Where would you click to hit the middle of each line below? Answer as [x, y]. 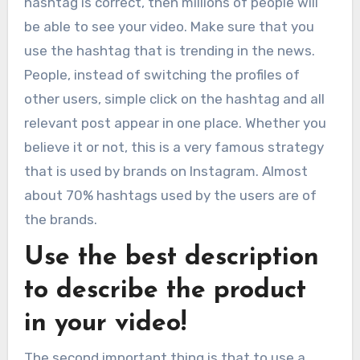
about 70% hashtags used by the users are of [170, 195]
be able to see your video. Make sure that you [169, 26]
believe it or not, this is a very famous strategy [174, 147]
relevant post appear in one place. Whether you [175, 123]
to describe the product [165, 290]
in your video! [105, 323]
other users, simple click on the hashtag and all [174, 98]
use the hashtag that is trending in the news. [169, 50]
